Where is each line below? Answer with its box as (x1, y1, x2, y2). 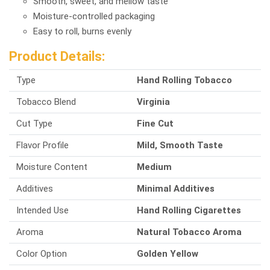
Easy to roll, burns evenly (33, 26, 131, 37)
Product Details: (9, 49, 105, 64)
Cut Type (16, 118, 52, 129)
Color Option (16, 248, 67, 259)
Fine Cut (137, 118, 174, 129)
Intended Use (16, 205, 69, 216)
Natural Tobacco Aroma (137, 227, 242, 237)
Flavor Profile (16, 140, 69, 151)
